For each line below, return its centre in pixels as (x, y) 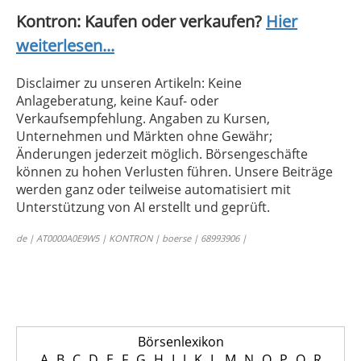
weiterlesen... (65, 46)
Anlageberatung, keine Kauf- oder (118, 101)
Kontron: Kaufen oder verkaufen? (141, 22)
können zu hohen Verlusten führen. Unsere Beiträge (174, 172)
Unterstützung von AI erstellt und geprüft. (143, 207)
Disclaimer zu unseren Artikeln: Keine (129, 83)
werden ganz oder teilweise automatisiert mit (154, 190)
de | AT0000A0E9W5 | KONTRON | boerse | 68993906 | (131, 239)
